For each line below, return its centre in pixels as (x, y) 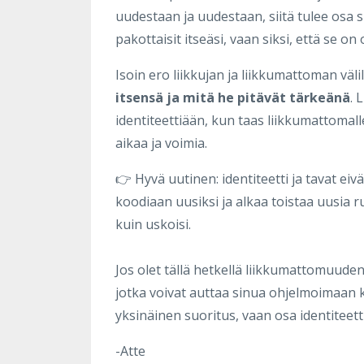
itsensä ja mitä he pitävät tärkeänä (233, 97)
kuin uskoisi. (153, 224)
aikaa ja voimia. (161, 143)
